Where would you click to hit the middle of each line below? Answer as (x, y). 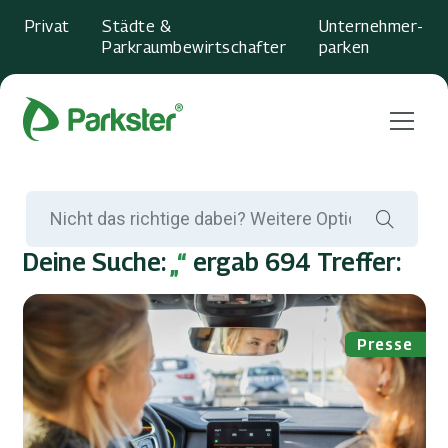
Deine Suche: (96, 262)
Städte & (137, 26)
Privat (47, 26)
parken (344, 47)
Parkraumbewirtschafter (194, 47)
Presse (385, 344)
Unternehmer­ (371, 26)
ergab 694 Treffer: (293, 262)
